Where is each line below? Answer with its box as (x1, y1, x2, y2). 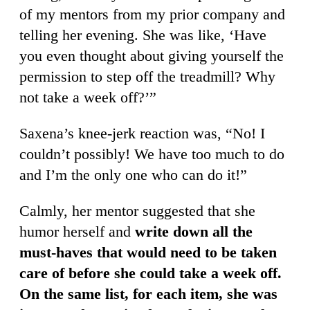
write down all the (135, 222, 253, 240)
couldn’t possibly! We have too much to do (19, 145, 284, 163)
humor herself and (19, 222, 135, 240)
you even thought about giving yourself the (19, 46, 284, 64)
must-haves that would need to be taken (19, 243, 277, 261)
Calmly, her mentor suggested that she (19, 201, 255, 219)
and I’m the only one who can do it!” (19, 165, 247, 183)
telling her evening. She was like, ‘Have (19, 26, 266, 44)
